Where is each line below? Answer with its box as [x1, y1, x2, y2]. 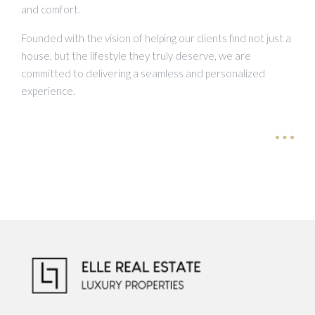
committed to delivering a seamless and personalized [21, 66, 265, 79]
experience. [21, 84, 75, 97]
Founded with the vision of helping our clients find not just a [21, 31, 291, 44]
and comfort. [21, 2, 80, 15]
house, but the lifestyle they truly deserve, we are [21, 49, 251, 62]
